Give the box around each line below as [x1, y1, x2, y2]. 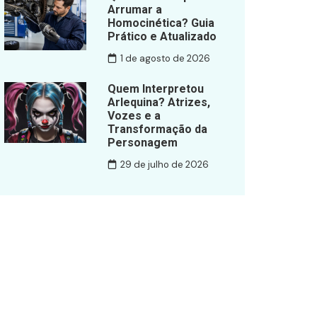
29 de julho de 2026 [120, 158, 209, 171]
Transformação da [107, 122, 207, 136]
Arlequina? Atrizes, [107, 95, 210, 109]
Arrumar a [107, 2, 162, 16]
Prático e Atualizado [107, 29, 217, 43]
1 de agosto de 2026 [120, 52, 210, 65]
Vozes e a [107, 108, 161, 122]
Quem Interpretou [107, 81, 204, 96]
